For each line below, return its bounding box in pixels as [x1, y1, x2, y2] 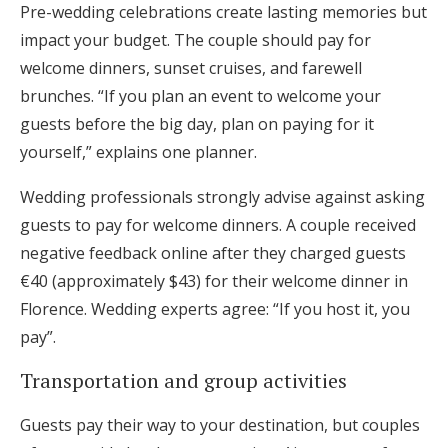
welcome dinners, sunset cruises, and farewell [20, 57, 362, 79]
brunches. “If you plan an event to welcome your [20, 85, 381, 107]
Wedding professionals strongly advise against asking [20, 186, 425, 208]
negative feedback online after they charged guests [20, 242, 406, 264]
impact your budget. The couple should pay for [20, 29, 371, 51]
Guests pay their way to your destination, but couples [20, 414, 420, 436]
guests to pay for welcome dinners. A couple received [20, 214, 416, 236]
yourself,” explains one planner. [20, 141, 257, 163]
